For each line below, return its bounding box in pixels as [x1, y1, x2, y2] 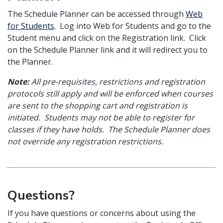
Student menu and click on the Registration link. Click [7, 32, 206, 43]
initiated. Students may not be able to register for [7, 112, 195, 123]
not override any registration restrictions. [7, 136, 163, 147]
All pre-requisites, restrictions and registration [31, 76, 205, 87]
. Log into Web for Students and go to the [54, 20, 211, 31]
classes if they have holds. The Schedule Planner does [7, 124, 210, 135]
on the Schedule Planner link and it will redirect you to [7, 44, 208, 55]
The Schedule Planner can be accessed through [7, 8, 186, 19]
